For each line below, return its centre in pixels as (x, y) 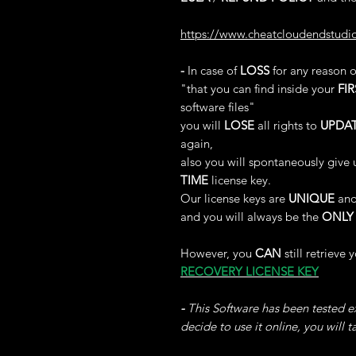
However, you (218, 253)
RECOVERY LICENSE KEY (250, 271)
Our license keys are (234, 198)
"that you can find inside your (259, 89)
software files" (218, 107)
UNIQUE (311, 198)
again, (197, 143)
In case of (212, 70)
